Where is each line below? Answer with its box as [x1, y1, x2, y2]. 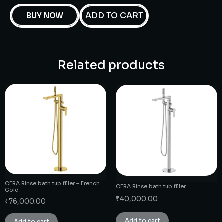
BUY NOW [26, 10, 63, 20]
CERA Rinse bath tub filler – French [5, 180, 100, 187]
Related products [57, 57, 165, 73]
